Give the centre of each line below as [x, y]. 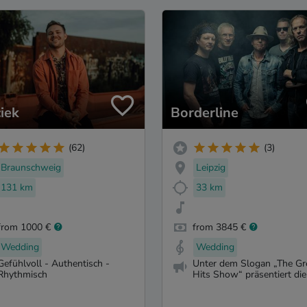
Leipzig [211, 168]
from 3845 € [219, 227]
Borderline [205, 112]
